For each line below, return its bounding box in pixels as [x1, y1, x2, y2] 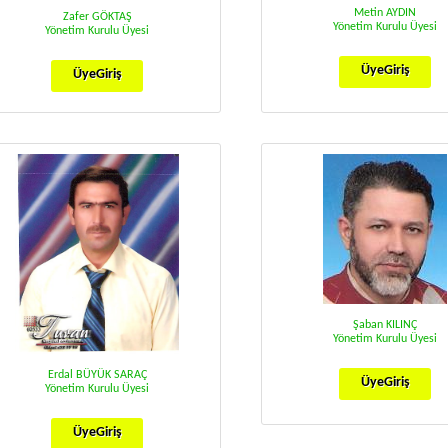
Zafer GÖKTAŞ [62, 10, 132, 23]
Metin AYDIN [354, 7, 416, 19]
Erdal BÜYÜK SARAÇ [47, 369, 147, 381]
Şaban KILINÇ [353, 319, 417, 331]
